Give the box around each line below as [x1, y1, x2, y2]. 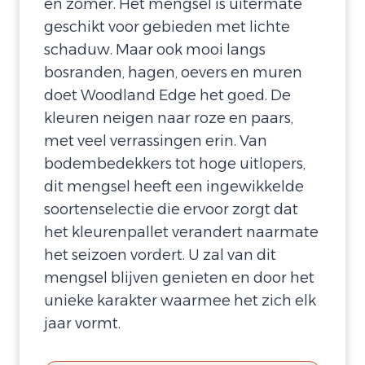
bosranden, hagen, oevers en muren [44, 64, 302, 82]
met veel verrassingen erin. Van [44, 132, 267, 151]
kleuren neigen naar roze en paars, [44, 109, 293, 128]
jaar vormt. [44, 314, 121, 333]
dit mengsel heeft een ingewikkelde [44, 178, 304, 196]
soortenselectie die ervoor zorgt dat [44, 200, 298, 219]
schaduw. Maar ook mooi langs [44, 41, 266, 59]
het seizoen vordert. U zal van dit [44, 246, 276, 265]
